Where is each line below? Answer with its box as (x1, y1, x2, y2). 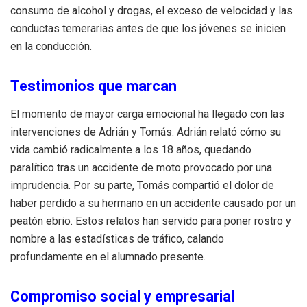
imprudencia (10, 179, 69, 193)
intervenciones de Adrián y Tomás (10, 125, 172, 139)
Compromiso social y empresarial (10, 288, 234, 306)
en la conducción (10, 39, 90, 53)
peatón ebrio (10, 214, 71, 228)
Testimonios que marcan (10, 77, 177, 95)
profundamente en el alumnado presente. (10, 250, 206, 264)
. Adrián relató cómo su (172, 125, 281, 139)
